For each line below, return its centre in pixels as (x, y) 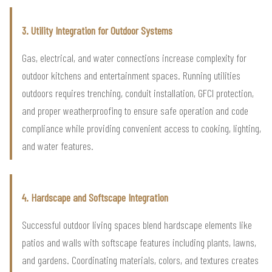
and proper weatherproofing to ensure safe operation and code (135, 110)
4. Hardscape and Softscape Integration (95, 197)
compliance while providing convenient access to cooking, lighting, (141, 128)
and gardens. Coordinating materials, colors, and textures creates (140, 260)
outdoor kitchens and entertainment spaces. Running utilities (131, 75)
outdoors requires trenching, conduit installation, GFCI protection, (138, 93)
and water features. (58, 145)
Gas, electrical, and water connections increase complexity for (134, 57)
